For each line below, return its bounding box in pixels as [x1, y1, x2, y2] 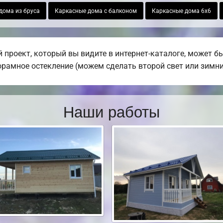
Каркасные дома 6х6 [151, 7, 211, 14]
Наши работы [63, 99, 160, 122]
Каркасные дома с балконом [54, 7, 137, 14]
